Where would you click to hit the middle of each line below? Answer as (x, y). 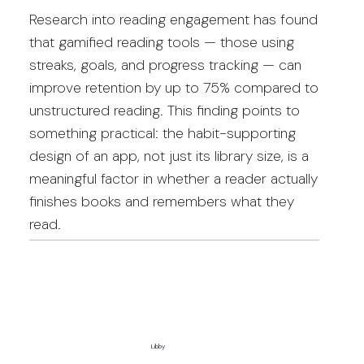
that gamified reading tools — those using (161, 43)
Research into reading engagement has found (173, 20)
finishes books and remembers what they (161, 202)
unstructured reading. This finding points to (164, 111)
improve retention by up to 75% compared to (173, 88)
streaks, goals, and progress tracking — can (165, 65)
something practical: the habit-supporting (162, 134)
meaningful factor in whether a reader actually (173, 179)
